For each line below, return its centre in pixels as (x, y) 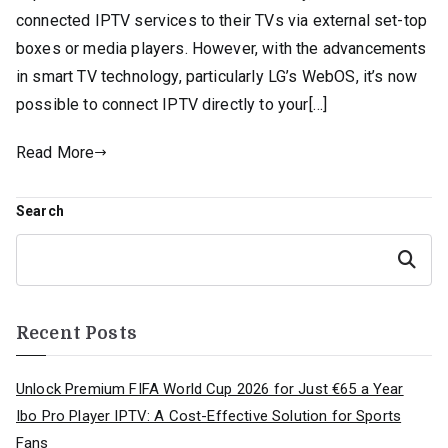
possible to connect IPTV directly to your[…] (172, 104)
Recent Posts (76, 334)
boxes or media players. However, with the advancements (221, 48)
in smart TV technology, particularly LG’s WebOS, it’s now (217, 76)
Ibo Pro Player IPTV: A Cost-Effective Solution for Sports (209, 416)
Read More (55, 152)
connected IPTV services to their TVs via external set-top (222, 20)
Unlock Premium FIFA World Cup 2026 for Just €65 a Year (210, 389)
